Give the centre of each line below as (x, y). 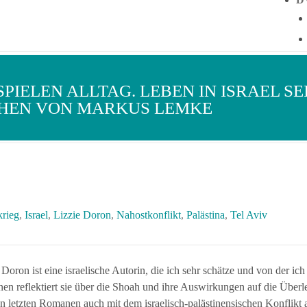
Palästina (206, 215)
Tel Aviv (249, 215)
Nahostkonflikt (149, 215)
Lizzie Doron (82, 215)
